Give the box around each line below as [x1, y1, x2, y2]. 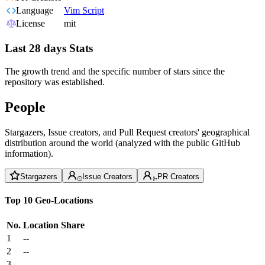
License [16, 18, 45, 29]
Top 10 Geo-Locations [5, 195, 93, 205]
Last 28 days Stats [5, 42, 93, 55]
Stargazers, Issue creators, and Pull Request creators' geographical [5, 127, 250, 137]
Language [16, 5, 53, 16]
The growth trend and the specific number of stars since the [5, 66, 225, 76]
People [5, 99, 46, 115]
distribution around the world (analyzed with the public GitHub [5, 137, 240, 148]
